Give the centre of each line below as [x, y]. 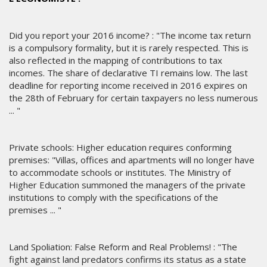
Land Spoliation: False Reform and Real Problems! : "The [123, 247]
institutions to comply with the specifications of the [114, 198]
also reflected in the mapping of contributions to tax [116, 60]
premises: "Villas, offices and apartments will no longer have [132, 160]
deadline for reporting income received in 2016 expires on [128, 86]
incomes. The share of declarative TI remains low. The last [128, 73]
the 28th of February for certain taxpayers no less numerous [133, 98]
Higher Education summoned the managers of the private [127, 185]
